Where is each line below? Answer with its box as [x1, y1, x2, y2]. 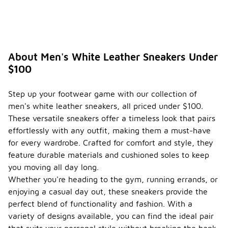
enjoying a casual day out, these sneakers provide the [8, 187, 208, 196]
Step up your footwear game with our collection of [8, 89, 197, 99]
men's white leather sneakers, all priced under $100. [8, 101, 203, 111]
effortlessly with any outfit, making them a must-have [8, 126, 211, 135]
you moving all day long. [8, 162, 99, 172]
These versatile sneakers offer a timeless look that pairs [8, 113, 215, 123]
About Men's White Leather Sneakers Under [8, 51, 218, 63]
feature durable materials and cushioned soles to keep [8, 150, 209, 160]
